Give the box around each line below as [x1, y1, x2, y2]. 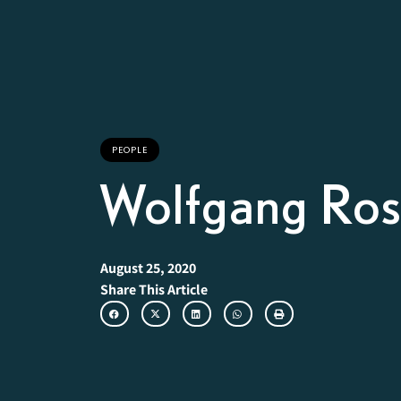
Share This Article [100, 280, 208, 300]
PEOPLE [112, 145, 148, 156]
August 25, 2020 [100, 259, 196, 278]
